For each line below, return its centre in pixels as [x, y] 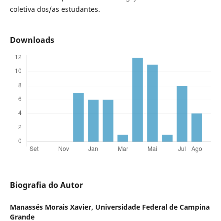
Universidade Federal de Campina [152, 207]
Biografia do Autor [46, 185]
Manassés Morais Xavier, [52, 207]
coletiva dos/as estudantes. [55, 9]
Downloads [32, 40]
